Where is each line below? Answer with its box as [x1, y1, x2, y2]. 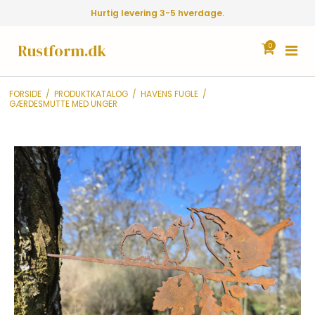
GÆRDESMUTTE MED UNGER [8, 98, 117, 110]
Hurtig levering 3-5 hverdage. [91, 7, 224, 19]
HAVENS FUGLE [140, 88, 198, 100]
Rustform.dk [18, 40, 106, 61]
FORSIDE [8, 88, 41, 100]
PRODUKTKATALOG [53, 88, 128, 100]
